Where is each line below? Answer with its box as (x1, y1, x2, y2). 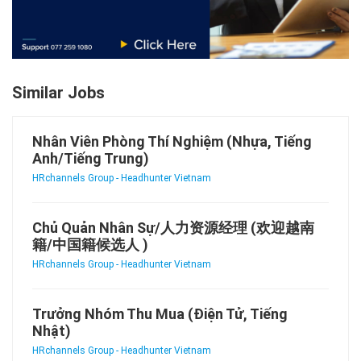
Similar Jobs (12, 82, 105, 102)
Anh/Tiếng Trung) (32, 149, 149, 167)
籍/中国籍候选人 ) (32, 235, 148, 253)
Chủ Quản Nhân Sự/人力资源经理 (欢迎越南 (32, 218, 314, 236)
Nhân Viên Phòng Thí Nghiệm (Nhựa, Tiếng (32, 132, 312, 150)
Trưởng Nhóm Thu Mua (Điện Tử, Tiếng (32, 305, 288, 322)
